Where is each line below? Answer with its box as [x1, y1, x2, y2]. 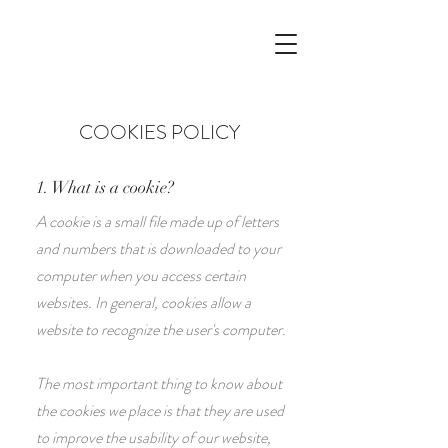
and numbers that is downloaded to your [36, 237, 281, 260]
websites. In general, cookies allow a [36, 291, 251, 314]
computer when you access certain [36, 264, 246, 287]
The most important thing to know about [36, 372, 282, 395]
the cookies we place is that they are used [36, 399, 284, 422]
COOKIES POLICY [79, 118, 240, 147]
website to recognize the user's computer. [36, 318, 286, 341]
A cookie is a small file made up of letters [36, 210, 279, 233]
